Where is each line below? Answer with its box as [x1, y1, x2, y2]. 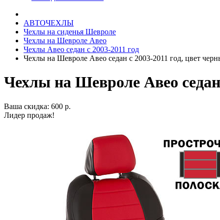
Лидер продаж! [4, 110, 55, 119]
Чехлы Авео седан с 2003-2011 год [24, 45, 139, 54]
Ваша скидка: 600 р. [4, 102, 71, 110]
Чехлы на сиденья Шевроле [24, 27, 116, 36]
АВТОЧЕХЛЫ [24, 19, 74, 27]
